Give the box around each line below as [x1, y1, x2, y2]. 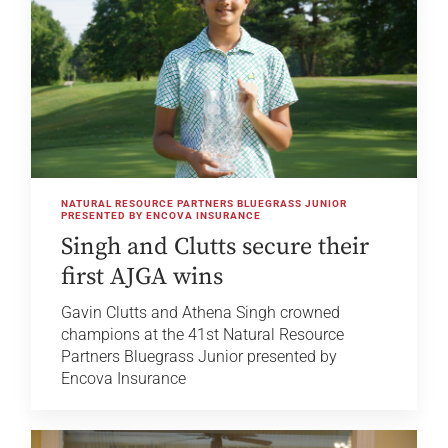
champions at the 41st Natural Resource [61, 325, 345, 345]
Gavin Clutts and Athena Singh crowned [61, 303, 341, 323]
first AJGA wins [61, 262, 224, 293]
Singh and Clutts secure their [61, 232, 370, 263]
